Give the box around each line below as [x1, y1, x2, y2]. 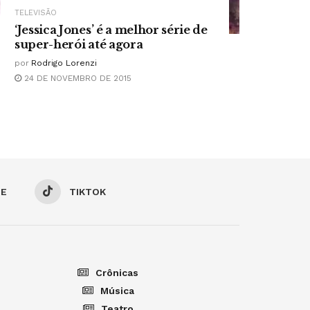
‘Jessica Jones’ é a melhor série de [15, 22, 208, 37]
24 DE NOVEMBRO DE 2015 [21, 73, 131, 83]
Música [100, 284, 134, 296]
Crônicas [95, 266, 138, 278]
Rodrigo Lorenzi [31, 57, 97, 68]
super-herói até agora [15, 37, 143, 51]
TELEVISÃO [15, 8, 57, 17]
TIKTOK [69, 185, 106, 197]
